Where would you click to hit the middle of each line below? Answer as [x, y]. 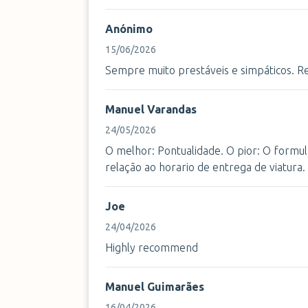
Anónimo [129, 29]
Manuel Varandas [151, 109]
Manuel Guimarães [155, 287]
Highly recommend [152, 247]
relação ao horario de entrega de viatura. [205, 167]
